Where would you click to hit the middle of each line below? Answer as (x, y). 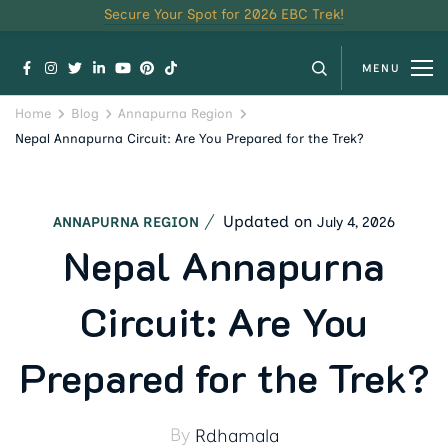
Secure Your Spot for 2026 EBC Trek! (224, 14)
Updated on (270, 221)
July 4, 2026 (356, 221)
